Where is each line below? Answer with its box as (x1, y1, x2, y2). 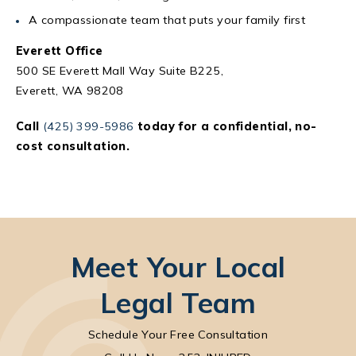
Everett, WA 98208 (16, 83, 124, 98)
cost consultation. (16, 138, 130, 153)
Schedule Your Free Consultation (87, 327, 269, 342)
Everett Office (16, 43, 103, 58)
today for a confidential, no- (133, 118, 317, 133)
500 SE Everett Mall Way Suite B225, (16, 63, 223, 78)
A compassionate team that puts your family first (29, 12, 306, 27)
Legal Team (100, 284, 256, 320)
